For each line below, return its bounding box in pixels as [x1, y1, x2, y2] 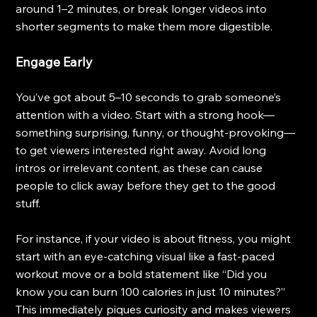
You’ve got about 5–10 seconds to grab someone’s [16, 90, 284, 105]
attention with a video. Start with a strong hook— [16, 108, 275, 122]
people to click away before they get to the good [16, 178, 279, 193]
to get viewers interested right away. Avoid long [16, 143, 270, 158]
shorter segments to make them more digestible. [16, 19, 273, 34]
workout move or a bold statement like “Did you [16, 267, 270, 282]
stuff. [16, 196, 41, 211]
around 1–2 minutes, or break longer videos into [16, 1, 270, 16]
